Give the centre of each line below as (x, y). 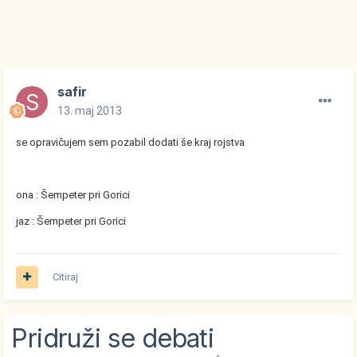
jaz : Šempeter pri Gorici (71, 222)
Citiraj (66, 277)
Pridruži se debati (112, 339)
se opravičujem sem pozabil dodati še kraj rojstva (131, 143)
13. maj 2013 (90, 111)
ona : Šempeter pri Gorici (73, 195)
